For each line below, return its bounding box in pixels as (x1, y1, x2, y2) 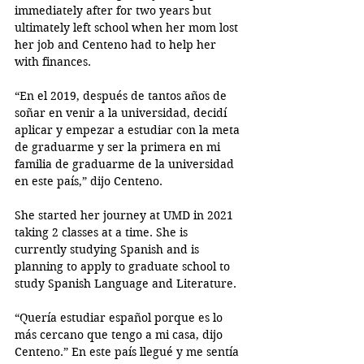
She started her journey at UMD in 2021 (15, 207, 236, 223)
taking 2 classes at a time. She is (15, 224, 191, 240)
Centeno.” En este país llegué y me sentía (15, 344, 242, 359)
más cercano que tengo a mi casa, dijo (15, 327, 226, 342)
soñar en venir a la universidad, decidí (15, 105, 230, 120)
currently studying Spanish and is (15, 241, 202, 257)
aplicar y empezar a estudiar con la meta (15, 122, 243, 137)
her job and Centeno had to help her (15, 37, 219, 52)
